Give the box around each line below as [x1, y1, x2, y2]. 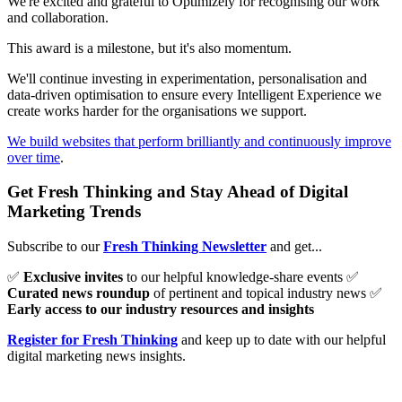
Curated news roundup [7, 284, 150, 301]
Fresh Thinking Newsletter [103, 238, 267, 254]
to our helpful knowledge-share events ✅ [123, 268, 359, 284]
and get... [267, 238, 322, 254]
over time [7, 149, 60, 165]
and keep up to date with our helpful [178, 331, 386, 347]
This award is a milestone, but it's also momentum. [7, 39, 292, 56]
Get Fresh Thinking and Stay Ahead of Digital [7, 182, 348, 202]
